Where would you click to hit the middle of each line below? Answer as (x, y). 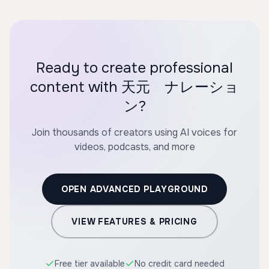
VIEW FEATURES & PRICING (134, 222)
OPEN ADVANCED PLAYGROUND (134, 189)
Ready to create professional (134, 68)
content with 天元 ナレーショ (134, 87)
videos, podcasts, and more (134, 147)
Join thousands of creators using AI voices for (134, 132)
